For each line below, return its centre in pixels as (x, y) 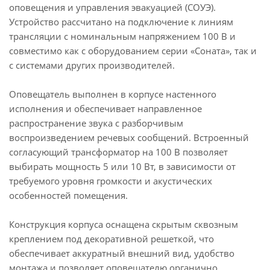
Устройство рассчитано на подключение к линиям (121, 22)
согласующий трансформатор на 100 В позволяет (118, 152)
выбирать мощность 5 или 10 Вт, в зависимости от (122, 166)
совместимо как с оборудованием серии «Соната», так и (133, 51)
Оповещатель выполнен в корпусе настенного (113, 94)
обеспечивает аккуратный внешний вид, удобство (122, 253)
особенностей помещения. (68, 195)
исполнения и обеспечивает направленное (105, 108)
